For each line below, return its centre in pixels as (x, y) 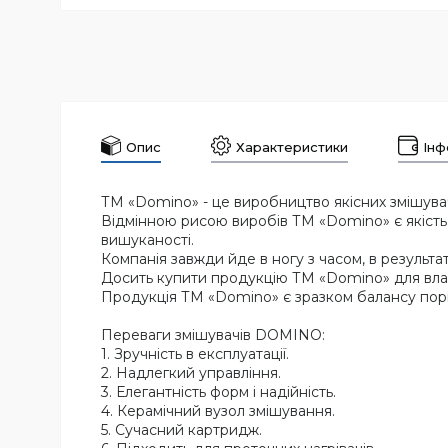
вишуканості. (147, 240)
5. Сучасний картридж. (181, 430)
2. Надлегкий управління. (191, 373)
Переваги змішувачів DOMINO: (213, 335)
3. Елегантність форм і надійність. (218, 392)
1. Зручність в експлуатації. (195, 354)
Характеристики (292, 146)
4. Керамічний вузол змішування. (218, 411)
